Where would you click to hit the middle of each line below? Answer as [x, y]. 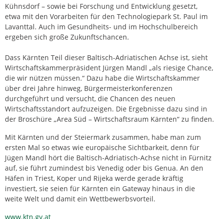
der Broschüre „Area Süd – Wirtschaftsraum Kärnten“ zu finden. [109, 119]
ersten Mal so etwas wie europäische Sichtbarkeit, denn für [102, 147]
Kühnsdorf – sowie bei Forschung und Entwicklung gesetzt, [101, 6]
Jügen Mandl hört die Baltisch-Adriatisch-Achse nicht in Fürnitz [108, 157]
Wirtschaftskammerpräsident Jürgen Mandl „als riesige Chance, [109, 67]
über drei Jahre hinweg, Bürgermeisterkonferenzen [89, 88]
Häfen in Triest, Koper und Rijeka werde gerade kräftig [94, 178]
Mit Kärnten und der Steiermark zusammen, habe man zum [103, 137]
